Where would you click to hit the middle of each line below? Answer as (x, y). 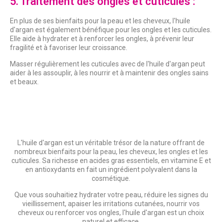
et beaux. (24, 82)
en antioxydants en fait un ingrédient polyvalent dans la (111, 170)
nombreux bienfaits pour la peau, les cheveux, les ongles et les (111, 152)
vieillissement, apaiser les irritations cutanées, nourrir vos (111, 204)
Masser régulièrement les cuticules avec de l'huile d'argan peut (108, 64)
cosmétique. (111, 179)
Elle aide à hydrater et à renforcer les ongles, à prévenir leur (102, 39)
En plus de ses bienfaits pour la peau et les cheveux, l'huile (100, 21)
